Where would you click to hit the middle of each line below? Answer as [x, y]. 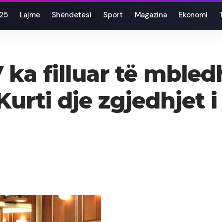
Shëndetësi [72, 15]
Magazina [151, 15]
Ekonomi [193, 15]
